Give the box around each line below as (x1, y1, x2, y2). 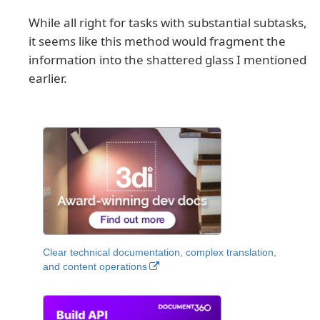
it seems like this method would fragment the (29, 33, 286, 50)
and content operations (43, 260, 147, 272)
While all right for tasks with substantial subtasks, (29, 14, 307, 31)
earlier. (29, 70, 67, 87)
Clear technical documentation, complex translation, (43, 246, 276, 258)
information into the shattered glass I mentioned (29, 51, 306, 69)
